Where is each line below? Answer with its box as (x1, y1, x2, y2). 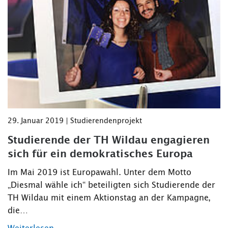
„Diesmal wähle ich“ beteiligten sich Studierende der (8, 181, 215, 189)
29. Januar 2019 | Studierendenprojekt (8, 117, 142, 125)
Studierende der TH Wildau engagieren (8, 135, 210, 146)
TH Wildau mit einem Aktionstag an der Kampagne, (8, 193, 211, 202)
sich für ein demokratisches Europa (8, 149, 193, 159)
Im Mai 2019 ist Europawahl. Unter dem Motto (8, 168, 191, 177)
